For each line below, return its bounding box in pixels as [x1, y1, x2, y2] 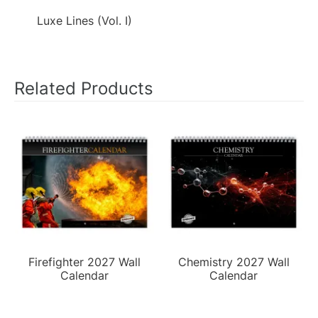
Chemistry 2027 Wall [177, 254, 290, 269]
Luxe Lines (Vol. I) [37, 13, 132, 28]
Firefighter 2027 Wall [28, 254, 141, 269]
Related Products [14, 77, 153, 99]
